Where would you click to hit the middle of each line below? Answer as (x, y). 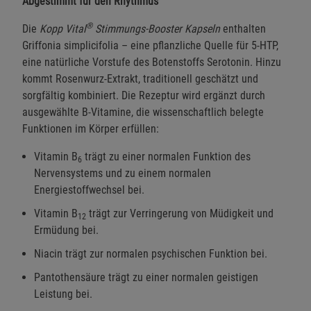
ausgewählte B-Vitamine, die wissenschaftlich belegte (143, 112)
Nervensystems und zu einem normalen (123, 173)
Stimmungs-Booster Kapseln (156, 28)
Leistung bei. (63, 294)
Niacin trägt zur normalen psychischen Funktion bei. (151, 253)
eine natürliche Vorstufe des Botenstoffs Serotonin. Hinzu (152, 62)
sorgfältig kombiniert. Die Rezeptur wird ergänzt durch (144, 95)
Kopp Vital (63, 28)
